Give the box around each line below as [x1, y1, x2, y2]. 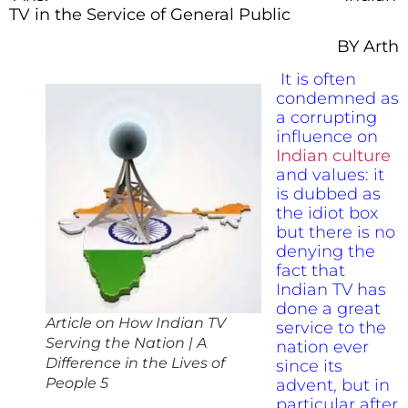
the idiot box [276, 202, 378, 223]
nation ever [276, 336, 369, 357]
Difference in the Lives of [46, 353, 225, 372]
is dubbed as [276, 183, 381, 204]
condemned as [276, 87, 399, 108]
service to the [276, 317, 386, 338]
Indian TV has [276, 279, 386, 300]
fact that [276, 260, 345, 280]
